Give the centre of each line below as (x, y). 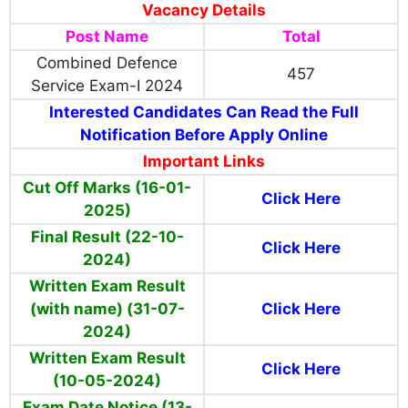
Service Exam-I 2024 (107, 86)
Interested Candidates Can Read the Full (204, 112)
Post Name (107, 37)
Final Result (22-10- (107, 237)
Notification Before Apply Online (204, 135)
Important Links (204, 162)
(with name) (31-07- (107, 309)
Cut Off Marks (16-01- (107, 188)
